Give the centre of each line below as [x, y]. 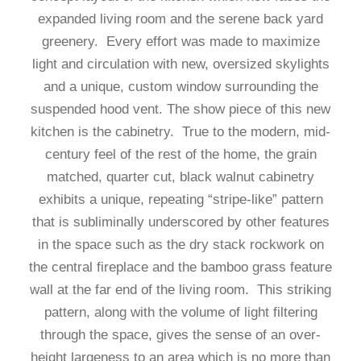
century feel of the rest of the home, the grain [180, 154]
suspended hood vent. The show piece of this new [180, 109]
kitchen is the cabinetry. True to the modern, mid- [180, 132]
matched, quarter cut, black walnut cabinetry [180, 177]
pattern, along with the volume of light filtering [180, 312]
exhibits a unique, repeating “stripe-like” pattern [180, 199]
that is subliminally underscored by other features [180, 222]
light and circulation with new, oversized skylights [180, 64]
